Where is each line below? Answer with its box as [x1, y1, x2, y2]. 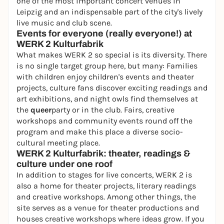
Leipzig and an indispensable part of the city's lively [16, 7, 202, 16]
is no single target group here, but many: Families [16, 61, 197, 70]
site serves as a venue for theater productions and [16, 203, 199, 212]
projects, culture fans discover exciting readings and [16, 83, 207, 92]
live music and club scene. [16, 18, 112, 27]
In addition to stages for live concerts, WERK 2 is [16, 170, 192, 179]
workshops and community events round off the [16, 116, 192, 125]
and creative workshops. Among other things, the [16, 192, 196, 201]
